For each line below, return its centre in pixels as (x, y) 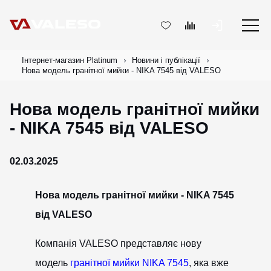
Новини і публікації (166, 60)
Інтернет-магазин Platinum (70, 60)
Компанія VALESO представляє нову (118, 243)
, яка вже (208, 263)
